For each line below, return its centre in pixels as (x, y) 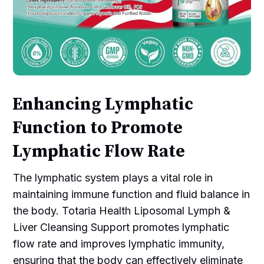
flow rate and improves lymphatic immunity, (119, 243)
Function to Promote (98, 128)
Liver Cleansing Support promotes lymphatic (121, 227)
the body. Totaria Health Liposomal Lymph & (122, 210)
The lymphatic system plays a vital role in (113, 177)
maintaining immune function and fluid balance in (132, 194)
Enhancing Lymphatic (103, 104)
